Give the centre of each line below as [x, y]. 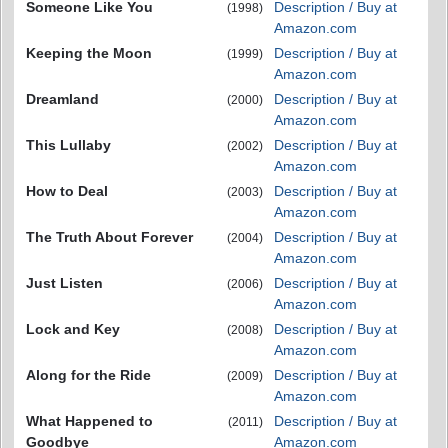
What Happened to [89, 421]
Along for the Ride [88, 375]
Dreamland [62, 99]
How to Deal [67, 191]
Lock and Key [73, 329]
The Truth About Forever [109, 237]
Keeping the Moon [89, 53]
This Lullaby [68, 145]
